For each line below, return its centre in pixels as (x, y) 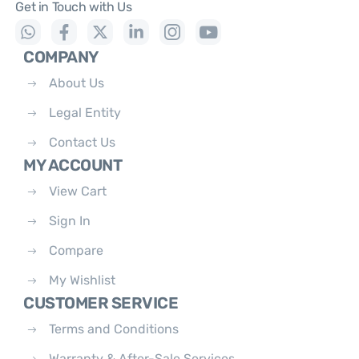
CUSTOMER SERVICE (101, 303)
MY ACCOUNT (73, 165)
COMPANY (61, 56)
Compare (77, 250)
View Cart (78, 191)
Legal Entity (85, 112)
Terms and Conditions (114, 329)
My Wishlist (83, 280)
